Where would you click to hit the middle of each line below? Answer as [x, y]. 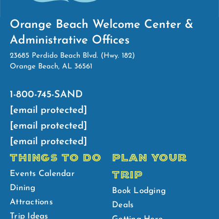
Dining [23, 188]
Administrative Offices [70, 40]
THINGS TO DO [55, 158]
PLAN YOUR [150, 158]
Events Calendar [42, 174]
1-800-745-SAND [46, 95]
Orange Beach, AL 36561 [51, 66]
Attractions [31, 202]
